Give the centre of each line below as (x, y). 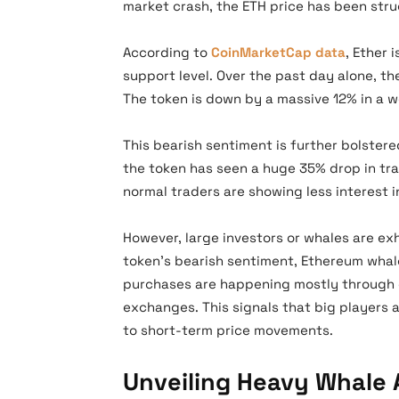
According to (167, 52)
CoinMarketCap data (278, 52)
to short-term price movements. (228, 330)
